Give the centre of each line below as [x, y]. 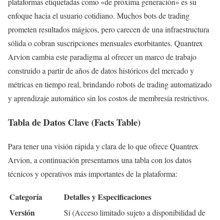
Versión [22, 212]
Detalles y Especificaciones [108, 196]
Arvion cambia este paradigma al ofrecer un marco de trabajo [102, 57]
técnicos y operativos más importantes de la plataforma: [93, 173]
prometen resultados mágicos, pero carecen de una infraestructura [109, 29]
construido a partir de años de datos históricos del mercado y [101, 71]
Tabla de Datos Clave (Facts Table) [74, 122]
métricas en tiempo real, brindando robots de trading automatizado [110, 84]
